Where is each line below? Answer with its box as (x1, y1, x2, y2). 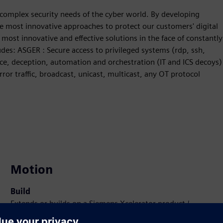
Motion (10, 162, 53, 177)
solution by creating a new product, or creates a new (10, 211, 194, 221)
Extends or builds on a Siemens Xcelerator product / (10, 199, 190, 209)
